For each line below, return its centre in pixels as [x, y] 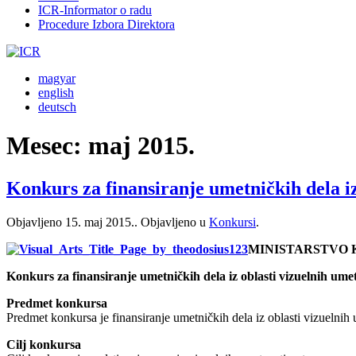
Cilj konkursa [44, 344]
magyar [57, 78]
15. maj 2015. [100, 222]
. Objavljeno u [172, 222]
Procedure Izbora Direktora [106, 24]
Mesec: [47, 146]
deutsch [57, 107]
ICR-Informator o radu [95, 10]
